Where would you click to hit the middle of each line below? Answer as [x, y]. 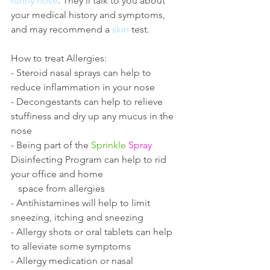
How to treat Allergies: [59, 58]
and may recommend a [61, 30]
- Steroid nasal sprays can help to [82, 73]
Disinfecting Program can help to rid [90, 160]
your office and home [58, 174]
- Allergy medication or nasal [73, 261]
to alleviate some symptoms [71, 246]
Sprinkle [108, 145]
